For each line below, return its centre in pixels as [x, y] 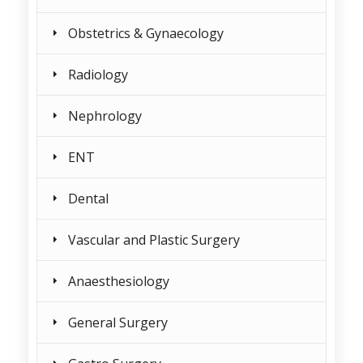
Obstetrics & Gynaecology [146, 33]
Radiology [98, 75]
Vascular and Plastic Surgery [154, 240]
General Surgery [118, 322]
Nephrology [105, 116]
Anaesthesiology [119, 281]
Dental [88, 199]
